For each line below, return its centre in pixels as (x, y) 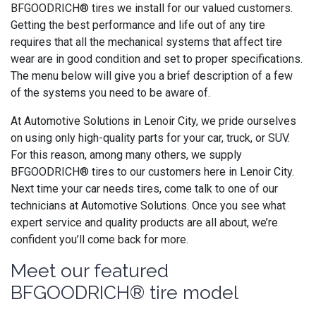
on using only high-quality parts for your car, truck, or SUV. (150, 138)
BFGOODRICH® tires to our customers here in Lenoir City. (154, 172)
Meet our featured (90, 271)
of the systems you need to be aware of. (110, 93)
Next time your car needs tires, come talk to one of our (144, 189)
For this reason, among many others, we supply (126, 155)
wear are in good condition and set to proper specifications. (157, 59)
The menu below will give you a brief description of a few (152, 76)
